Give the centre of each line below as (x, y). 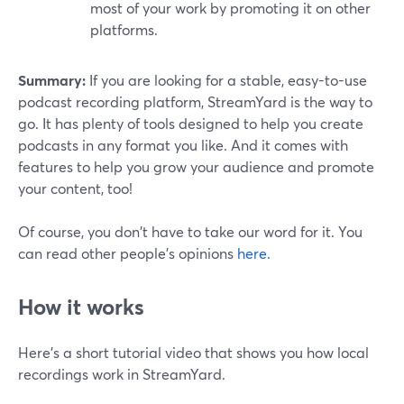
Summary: (52, 80)
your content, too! (75, 188)
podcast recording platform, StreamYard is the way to (195, 102)
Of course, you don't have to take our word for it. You (190, 232)
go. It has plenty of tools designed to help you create (191, 124)
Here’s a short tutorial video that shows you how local (193, 353)
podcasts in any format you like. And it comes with (183, 145)
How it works (81, 307)
